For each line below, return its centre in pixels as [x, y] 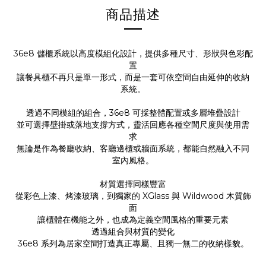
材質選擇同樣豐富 [133, 184]
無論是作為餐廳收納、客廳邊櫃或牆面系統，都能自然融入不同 [133, 148]
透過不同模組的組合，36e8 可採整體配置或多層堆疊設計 [133, 113]
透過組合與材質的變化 [133, 232]
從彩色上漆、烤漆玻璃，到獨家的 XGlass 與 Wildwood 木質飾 [133, 196]
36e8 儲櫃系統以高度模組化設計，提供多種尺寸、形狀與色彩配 [133, 53]
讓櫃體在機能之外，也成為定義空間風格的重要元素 [133, 220]
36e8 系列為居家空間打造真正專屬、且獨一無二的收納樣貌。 [133, 243]
